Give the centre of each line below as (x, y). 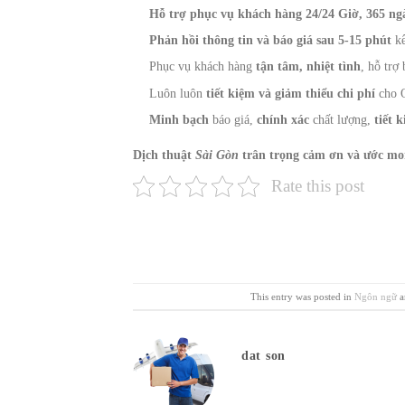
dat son (264, 356)
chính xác (283, 120)
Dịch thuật (164, 155)
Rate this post (317, 186)
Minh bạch (179, 120)
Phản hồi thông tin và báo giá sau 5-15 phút (271, 41)
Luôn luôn (178, 93)
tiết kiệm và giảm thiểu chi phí (293, 93)
